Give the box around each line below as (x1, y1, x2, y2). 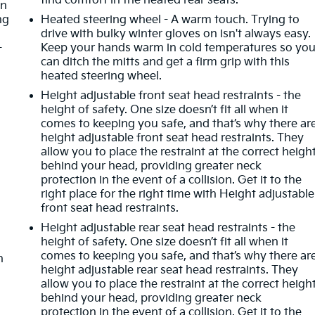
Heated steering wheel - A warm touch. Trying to (41, 13, 300, 27)
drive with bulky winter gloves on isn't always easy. (41, 27, 311, 41)
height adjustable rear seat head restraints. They (41, 263, 299, 277)
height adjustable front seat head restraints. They (41, 131, 304, 145)
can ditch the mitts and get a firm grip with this (41, 55, 290, 69)
